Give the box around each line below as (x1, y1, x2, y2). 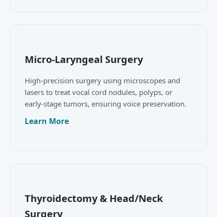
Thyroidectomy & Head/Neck (25, 192, 163, 205)
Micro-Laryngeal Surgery (25, 53, 143, 66)
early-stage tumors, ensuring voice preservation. (25, 99, 186, 109)
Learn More (25, 116, 69, 127)
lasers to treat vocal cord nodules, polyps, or (25, 87, 172, 97)
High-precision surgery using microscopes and (25, 76, 180, 86)
